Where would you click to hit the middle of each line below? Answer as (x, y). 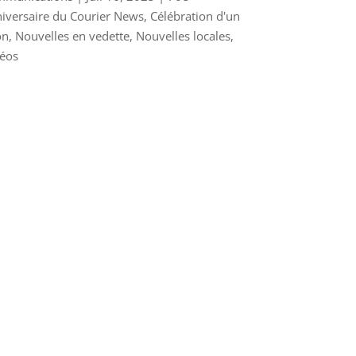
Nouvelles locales (183, 35)
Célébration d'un (195, 15)
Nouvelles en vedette (72, 35)
